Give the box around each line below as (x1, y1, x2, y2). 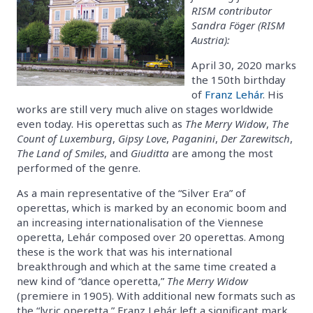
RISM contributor (191, 3, 272, 17)
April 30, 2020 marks (191, 57, 296, 72)
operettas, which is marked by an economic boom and (17, 200, 286, 214)
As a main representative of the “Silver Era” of (17, 185, 246, 200)
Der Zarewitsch (221, 131, 290, 145)
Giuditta (131, 145, 169, 160)
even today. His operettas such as (17, 116, 185, 131)
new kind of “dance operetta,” (17, 273, 167, 288)
